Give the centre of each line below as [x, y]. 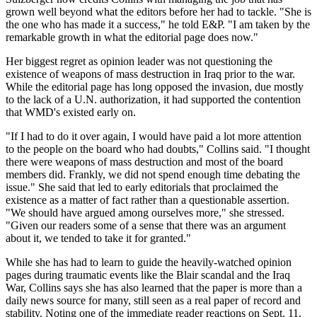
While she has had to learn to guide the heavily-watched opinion [149, 262]
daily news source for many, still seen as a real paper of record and [153, 300]
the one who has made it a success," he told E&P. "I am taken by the [158, 24]
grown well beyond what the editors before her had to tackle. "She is [158, 11]
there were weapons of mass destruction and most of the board [144, 161]
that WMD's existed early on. [71, 112]
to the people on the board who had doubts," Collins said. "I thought [158, 149]
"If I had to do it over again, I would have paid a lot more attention [154, 136]
